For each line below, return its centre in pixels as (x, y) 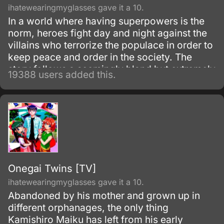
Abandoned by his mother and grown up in (104, 195)
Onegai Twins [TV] (52, 168)
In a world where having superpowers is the (106, 21)
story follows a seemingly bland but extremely (112, 69)
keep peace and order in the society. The (100, 57)
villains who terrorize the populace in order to (110, 45)
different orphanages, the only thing (88, 207)
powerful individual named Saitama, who (100, 81)
